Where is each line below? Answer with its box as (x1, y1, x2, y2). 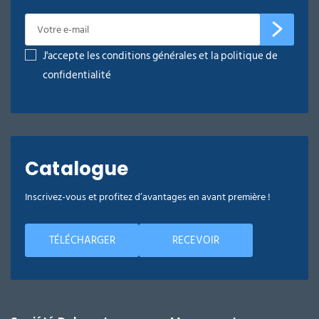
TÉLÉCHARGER (48, 231, 115, 249)
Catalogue (25, 155, 129, 182)
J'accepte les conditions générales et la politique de (43, 46, 278, 65)
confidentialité (43, 66, 111, 84)
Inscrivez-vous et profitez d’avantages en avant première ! (25, 188, 271, 205)
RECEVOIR (172, 231, 219, 249)
